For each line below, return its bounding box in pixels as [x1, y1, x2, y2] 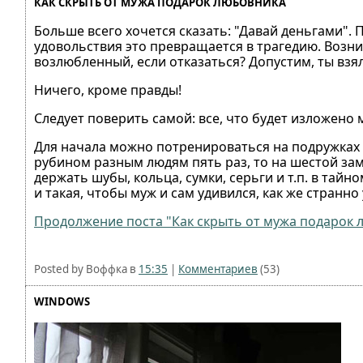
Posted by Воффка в [34, 262, 139, 276]
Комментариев [178, 262, 258, 276]
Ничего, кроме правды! [34, 81, 181, 99]
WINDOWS [34, 294, 90, 309]
